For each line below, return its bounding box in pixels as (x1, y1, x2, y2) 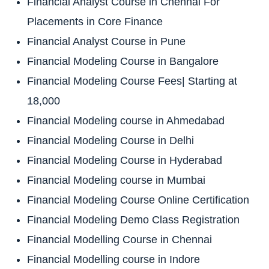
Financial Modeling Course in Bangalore (27, 55, 219, 67)
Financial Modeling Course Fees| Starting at (27, 74, 237, 87)
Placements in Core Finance (27, 15, 163, 28)
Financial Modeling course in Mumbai (27, 174, 205, 186)
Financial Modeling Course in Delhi (27, 134, 194, 147)
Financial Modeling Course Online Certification (27, 193, 249, 206)
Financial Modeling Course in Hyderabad (27, 154, 222, 166)
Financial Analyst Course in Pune (27, 35, 186, 47)
